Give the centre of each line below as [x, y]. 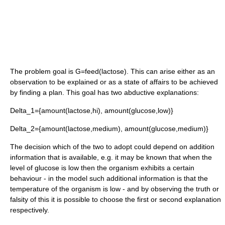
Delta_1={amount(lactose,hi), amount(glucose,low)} [92, 110]
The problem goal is [43, 71]
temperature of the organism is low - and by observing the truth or [115, 189]
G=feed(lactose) [101, 71]
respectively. [30, 210]
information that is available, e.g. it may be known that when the [111, 157]
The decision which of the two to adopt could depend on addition [112, 147]
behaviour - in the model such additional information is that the [109, 178]
